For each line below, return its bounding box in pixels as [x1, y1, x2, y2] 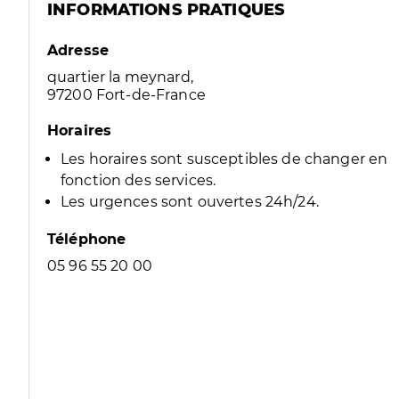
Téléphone [47, 231, 126, 248]
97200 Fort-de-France [47, 86, 206, 103]
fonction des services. [61, 172, 216, 189]
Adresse [47, 42, 110, 59]
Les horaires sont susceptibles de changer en [61, 151, 388, 167]
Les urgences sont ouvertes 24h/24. [61, 193, 319, 210]
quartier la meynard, [47, 69, 193, 85]
